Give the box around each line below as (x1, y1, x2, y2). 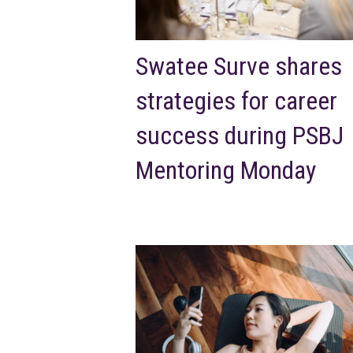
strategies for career (136, 85, 337, 116)
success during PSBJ (136, 120, 344, 150)
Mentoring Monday (136, 154, 316, 185)
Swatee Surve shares (136, 50, 342, 81)
